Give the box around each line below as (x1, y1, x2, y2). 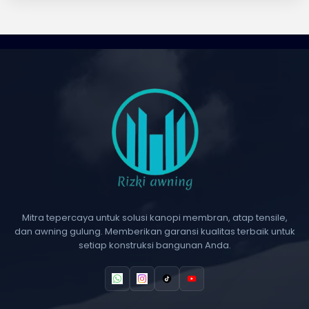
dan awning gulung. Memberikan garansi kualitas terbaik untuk (14, 225, 295, 239)
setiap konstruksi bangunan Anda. (78, 239, 231, 252)
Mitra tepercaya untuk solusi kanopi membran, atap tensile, (21, 211, 288, 225)
